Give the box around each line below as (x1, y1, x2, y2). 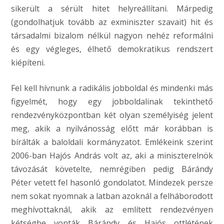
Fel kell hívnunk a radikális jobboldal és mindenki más (11, 82, 213, 93)
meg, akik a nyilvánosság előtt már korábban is (11, 123, 213, 134)
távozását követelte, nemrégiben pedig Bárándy (11, 163, 213, 174)
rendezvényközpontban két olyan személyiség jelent (11, 109, 213, 120)
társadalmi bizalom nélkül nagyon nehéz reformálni (11, 30, 213, 41)
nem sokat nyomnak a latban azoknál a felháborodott (11, 190, 213, 201)
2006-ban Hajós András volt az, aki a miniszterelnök (11, 150, 213, 161)
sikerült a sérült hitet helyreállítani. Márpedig (11, 3, 213, 14)
